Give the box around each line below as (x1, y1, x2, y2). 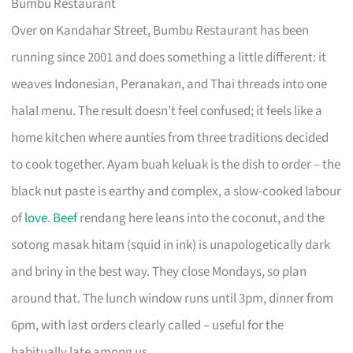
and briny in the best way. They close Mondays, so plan (11, 262, 307, 281)
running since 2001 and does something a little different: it (11, 47, 327, 67)
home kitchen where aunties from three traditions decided (11, 128, 329, 147)
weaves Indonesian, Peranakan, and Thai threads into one (11, 74, 328, 94)
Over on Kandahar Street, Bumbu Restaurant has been (11, 20, 310, 40)
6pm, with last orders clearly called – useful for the (11, 315, 284, 335)
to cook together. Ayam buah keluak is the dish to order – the (11, 154, 341, 174)
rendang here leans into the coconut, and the (77, 208, 325, 228)
